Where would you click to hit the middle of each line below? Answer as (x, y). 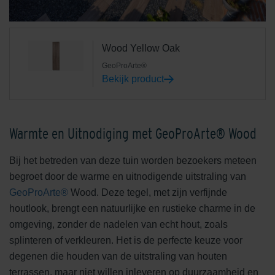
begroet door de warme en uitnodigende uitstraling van (128, 176)
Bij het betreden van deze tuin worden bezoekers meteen (133, 160)
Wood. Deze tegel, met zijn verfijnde (148, 192)
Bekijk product (133, 79)
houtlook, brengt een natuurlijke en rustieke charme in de (132, 208)
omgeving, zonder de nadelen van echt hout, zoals (118, 224)
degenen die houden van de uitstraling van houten (118, 256)
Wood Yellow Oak (141, 48)
